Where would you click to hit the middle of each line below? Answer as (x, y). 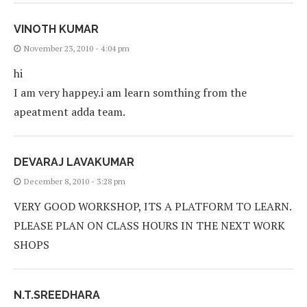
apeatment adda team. (70, 112)
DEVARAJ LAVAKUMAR (74, 162)
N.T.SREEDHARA (57, 295)
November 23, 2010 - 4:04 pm (77, 49)
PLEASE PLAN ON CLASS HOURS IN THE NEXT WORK (149, 226)
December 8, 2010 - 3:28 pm (75, 182)
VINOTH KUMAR (56, 29)
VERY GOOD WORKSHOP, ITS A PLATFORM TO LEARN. (152, 207)
